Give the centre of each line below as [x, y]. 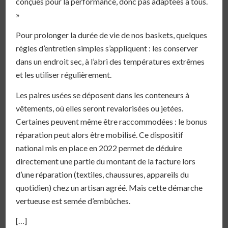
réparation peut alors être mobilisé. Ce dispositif [100, 134]
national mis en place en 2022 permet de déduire [99, 148]
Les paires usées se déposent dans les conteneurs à [103, 95]
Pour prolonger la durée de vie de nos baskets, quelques [112, 35]
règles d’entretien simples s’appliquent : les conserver [107, 48]
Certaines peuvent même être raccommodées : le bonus [112, 121]
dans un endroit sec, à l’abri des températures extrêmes [110, 62]
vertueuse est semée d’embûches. [73, 201]
